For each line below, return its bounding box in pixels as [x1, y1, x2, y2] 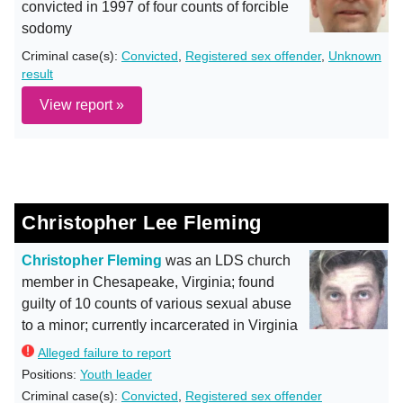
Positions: [22, 367, 80, 381]
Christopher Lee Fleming [22, 211, 262, 234]
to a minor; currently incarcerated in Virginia [22, 318, 298, 333]
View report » [40, 97, 124, 112]
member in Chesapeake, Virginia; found [22, 274, 274, 290]
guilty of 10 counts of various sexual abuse [22, 296, 291, 311]
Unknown [328, 49, 381, 63]
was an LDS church [162, 253, 291, 268]
